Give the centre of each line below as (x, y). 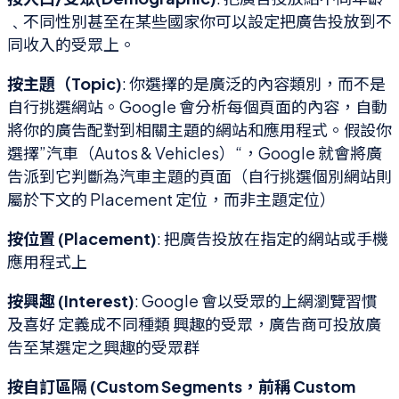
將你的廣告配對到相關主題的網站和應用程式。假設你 (199, 129)
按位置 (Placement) (82, 238)
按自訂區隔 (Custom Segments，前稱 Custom (181, 386)
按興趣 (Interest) (71, 300)
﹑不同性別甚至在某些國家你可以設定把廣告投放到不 (199, 20)
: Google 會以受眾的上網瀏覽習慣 (256, 300)
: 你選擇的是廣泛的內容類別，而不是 (254, 83)
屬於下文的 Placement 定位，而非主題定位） (171, 199)
